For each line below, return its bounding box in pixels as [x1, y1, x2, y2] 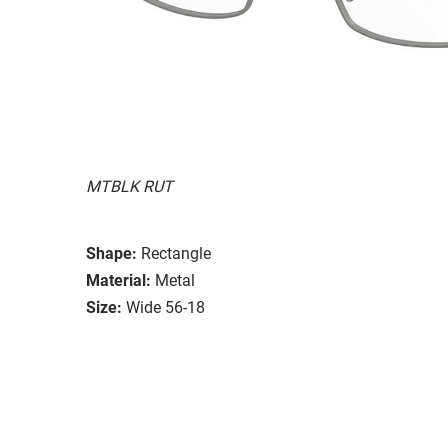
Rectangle [141, 243, 211, 263]
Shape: [86, 243, 137, 263]
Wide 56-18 [126, 297, 205, 317]
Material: [86, 270, 151, 290]
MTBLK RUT [86, 176, 173, 196]
